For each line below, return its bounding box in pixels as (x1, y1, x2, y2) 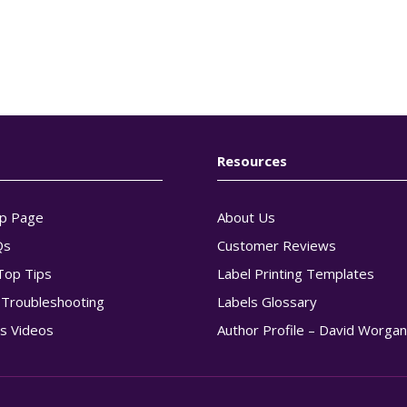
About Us (217, 208, 276, 226)
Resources (217, 152, 288, 170)
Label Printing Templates (217, 264, 375, 283)
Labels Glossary (217, 293, 318, 311)
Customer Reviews (217, 236, 337, 254)
